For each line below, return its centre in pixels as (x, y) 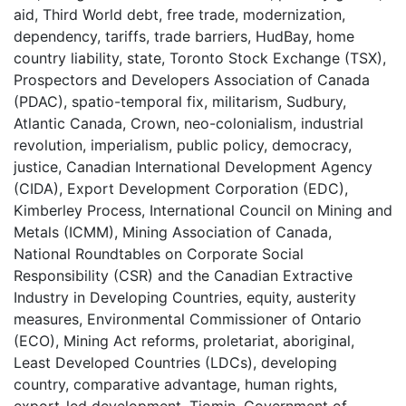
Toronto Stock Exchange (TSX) (276, 58)
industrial (332, 123)
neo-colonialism (238, 123)
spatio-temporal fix (138, 101)
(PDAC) (39, 101)
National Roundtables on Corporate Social (159, 253)
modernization (292, 14)
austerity (326, 297)
